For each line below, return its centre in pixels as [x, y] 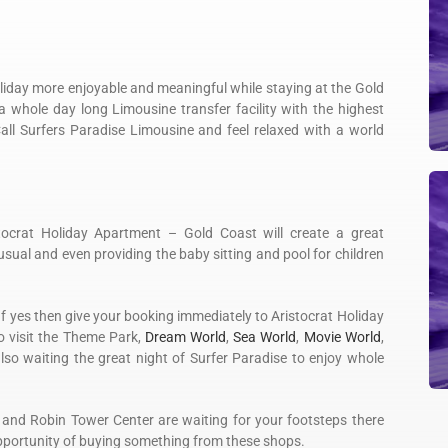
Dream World [185, 337]
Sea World [265, 337]
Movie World [342, 337]
